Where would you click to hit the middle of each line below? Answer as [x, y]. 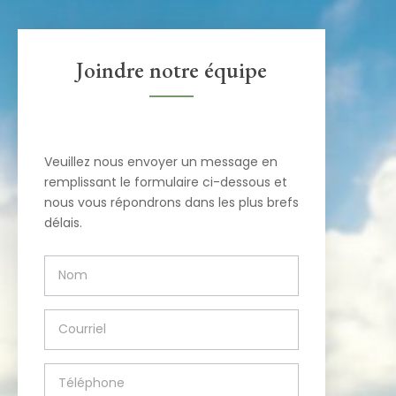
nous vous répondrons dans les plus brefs [171, 203]
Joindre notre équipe [171, 70]
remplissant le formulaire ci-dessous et [166, 183]
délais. [63, 223]
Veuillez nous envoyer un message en [161, 162]
